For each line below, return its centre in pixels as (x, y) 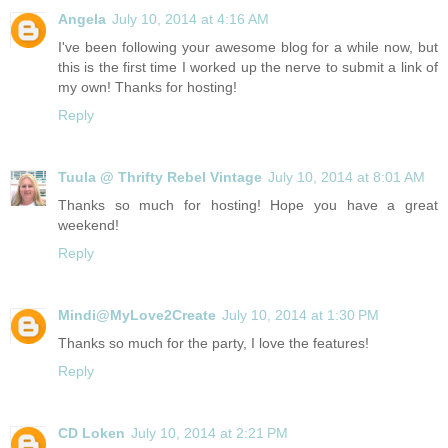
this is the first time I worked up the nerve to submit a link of (248, 67)
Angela (82, 19)
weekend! (88, 225)
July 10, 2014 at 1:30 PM (300, 315)
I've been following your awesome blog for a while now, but (248, 47)
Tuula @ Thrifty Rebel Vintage (160, 177)
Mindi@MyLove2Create (137, 315)
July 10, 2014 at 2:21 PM (209, 433)
